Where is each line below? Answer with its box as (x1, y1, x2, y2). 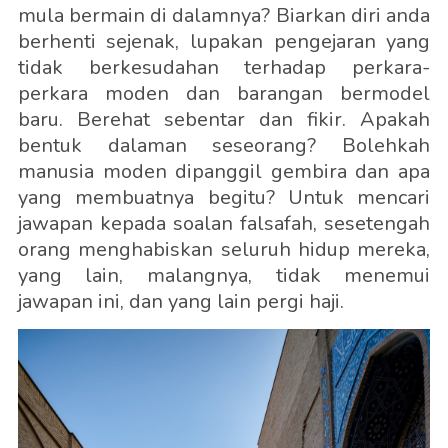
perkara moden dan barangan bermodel (17, 80, 431, 107)
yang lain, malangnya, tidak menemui (17, 262, 431, 289)
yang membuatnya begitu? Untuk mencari (17, 184, 431, 211)
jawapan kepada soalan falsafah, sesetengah (17, 210, 431, 237)
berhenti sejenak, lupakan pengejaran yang (17, 28, 431, 55)
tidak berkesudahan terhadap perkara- (17, 54, 431, 81)
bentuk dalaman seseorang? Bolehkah (17, 132, 431, 159)
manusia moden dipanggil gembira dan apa (17, 158, 431, 185)
